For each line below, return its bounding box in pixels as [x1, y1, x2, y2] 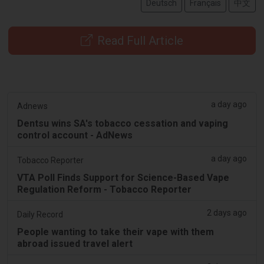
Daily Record [17, 209, 63, 219]
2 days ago [207, 207, 247, 217]
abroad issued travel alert [17, 237, 133, 249]
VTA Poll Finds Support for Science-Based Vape [17, 171, 229, 183]
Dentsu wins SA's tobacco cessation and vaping [17, 117, 228, 129]
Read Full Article [97, 33, 183, 48]
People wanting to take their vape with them [17, 226, 214, 237]
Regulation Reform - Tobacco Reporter [17, 183, 192, 195]
